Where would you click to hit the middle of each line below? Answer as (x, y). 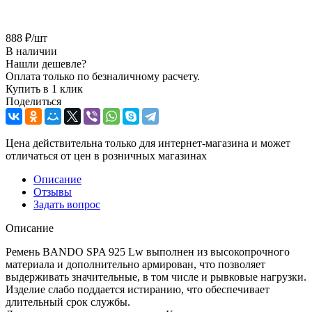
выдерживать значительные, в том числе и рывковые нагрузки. (156, 277)
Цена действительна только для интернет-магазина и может (148, 143)
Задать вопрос (67, 205)
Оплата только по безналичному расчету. (103, 77)
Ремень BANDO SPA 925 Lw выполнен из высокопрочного (148, 252)
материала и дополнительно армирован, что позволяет (135, 265)
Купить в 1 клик (44, 89)
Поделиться (33, 102)
